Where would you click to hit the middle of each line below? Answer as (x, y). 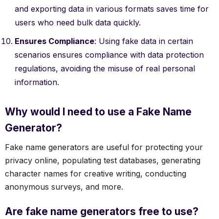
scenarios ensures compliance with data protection (109, 55)
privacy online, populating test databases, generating (103, 160)
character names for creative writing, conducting (96, 173)
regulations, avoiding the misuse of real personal (105, 68)
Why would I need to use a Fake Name (98, 111)
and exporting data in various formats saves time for (112, 9)
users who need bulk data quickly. (78, 22)
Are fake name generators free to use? (102, 211)
